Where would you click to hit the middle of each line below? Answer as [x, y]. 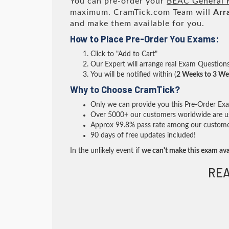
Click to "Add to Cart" [124, 54]
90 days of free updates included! [143, 135]
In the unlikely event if [106, 151]
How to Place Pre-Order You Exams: [144, 39]
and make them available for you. [137, 24]
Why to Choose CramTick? [125, 89]
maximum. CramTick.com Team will [142, 12]
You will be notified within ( [133, 75]
